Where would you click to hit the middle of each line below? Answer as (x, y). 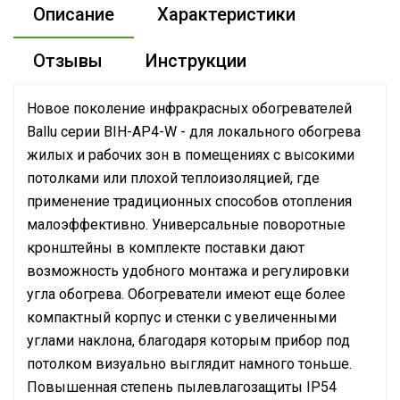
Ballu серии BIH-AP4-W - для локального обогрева (194, 132)
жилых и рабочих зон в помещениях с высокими (191, 155)
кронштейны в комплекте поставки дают (166, 248)
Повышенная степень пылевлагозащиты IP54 (182, 387)
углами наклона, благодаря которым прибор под (188, 341)
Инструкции (196, 61)
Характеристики (226, 14)
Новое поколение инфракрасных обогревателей (189, 108)
